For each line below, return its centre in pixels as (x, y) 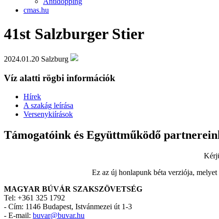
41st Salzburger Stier (74, 34)
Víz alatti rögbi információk (60, 78)
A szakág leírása (48, 106)
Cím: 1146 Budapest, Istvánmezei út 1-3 (70, 207)
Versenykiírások (48, 114)
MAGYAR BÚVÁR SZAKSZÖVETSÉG (73, 189)
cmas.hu (36, 10)
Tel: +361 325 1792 (34, 198)
